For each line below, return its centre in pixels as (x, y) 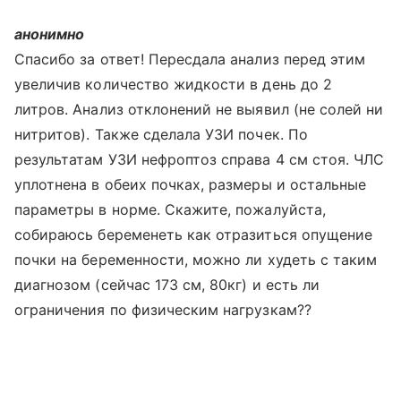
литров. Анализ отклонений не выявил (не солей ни (199, 109)
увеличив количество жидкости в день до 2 (173, 84)
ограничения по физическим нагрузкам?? (163, 310)
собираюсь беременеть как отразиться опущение (194, 235)
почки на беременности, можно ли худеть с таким (196, 260)
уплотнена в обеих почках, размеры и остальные (191, 184)
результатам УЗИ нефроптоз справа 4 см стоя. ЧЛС (200, 159)
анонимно (50, 34)
